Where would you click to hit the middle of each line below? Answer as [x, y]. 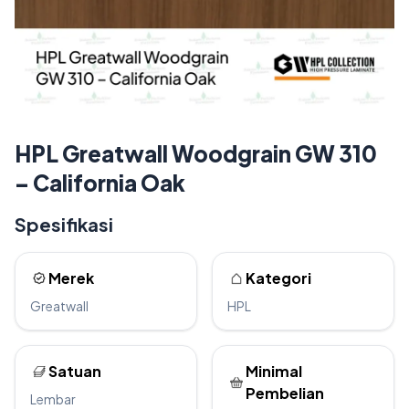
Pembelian [285, 393]
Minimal [274, 371]
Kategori [278, 278]
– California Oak [100, 183]
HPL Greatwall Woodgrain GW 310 [196, 153]
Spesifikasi [64, 224]
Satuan [75, 371]
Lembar [53, 399]
